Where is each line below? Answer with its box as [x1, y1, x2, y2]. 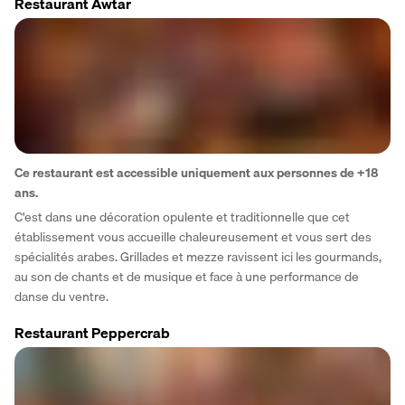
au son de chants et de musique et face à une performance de [14, 267, 359, 287]
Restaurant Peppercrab [14, 321, 170, 345]
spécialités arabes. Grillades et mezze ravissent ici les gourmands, [14, 247, 381, 268]
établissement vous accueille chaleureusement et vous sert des [14, 227, 372, 248]
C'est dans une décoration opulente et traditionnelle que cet [14, 207, 350, 228]
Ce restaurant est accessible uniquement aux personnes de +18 [14, 163, 378, 184]
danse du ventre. [14, 287, 108, 307]
